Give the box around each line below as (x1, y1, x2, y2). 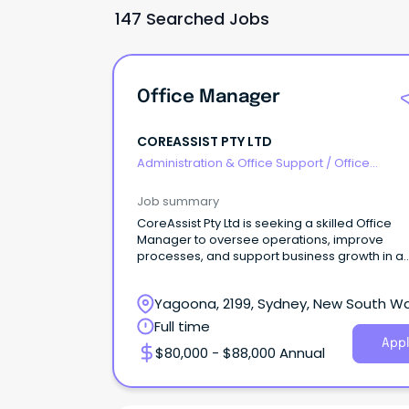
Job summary (137, 192, 219, 210)
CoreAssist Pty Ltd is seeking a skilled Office (137, 214, 392, 232)
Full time (154, 316, 210, 336)
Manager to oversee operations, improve (137, 230, 383, 248)
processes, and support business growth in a (137, 246, 404, 265)
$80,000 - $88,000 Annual (155, 342, 325, 362)
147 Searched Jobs (114, 7, 269, 30)
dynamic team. (137, 263, 226, 281)
